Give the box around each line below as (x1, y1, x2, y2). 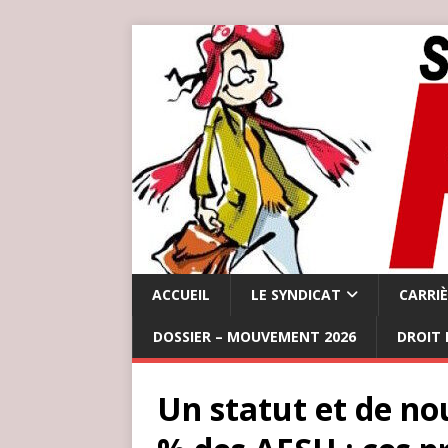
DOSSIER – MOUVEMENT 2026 (153, 327, 356, 346)
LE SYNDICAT (251, 285, 341, 304)
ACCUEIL (152, 285, 210, 304)
